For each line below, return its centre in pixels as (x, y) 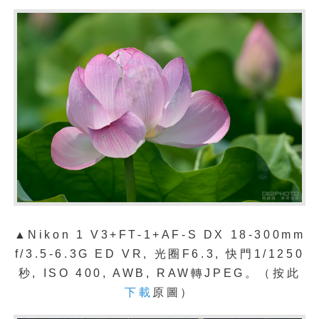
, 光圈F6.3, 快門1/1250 (224, 254)
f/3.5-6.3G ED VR (79, 254)
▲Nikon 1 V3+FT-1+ (88, 235)
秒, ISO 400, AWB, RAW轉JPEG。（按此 (159, 273)
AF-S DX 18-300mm (233, 235)
